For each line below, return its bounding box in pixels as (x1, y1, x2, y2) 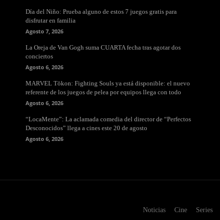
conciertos (26, 53, 53, 60)
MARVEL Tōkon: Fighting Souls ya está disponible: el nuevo (26, 80, 190, 87)
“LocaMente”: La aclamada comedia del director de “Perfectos (26, 115, 191, 123)
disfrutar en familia (26, 17, 77, 25)
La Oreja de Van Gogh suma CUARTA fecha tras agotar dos (26, 44, 181, 52)
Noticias (142, 206, 165, 214)
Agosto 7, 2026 (26, 27, 63, 35)
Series (195, 206, 213, 214)
